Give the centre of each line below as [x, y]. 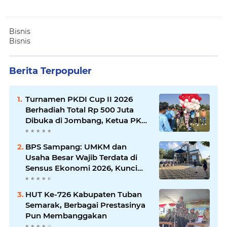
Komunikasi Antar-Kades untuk [86, 153]
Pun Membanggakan [66, 216]
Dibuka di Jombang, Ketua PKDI [88, 121]
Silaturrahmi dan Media [70, 142]
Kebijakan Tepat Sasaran [72, 179]
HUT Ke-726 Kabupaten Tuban [84, 195]
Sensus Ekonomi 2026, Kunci [81, 168]
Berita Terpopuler [50, 71]
